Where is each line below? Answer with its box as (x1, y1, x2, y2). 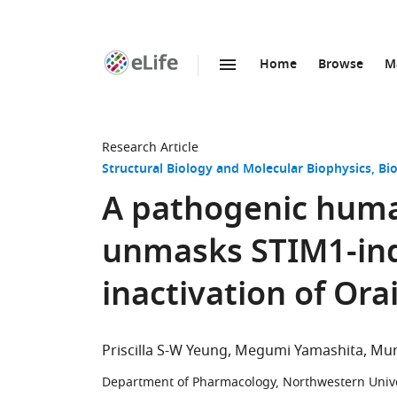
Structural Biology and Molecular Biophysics (102, 160, 371, 180)
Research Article (102, 138, 198, 157)
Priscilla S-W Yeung (102, 340, 228, 362)
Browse (318, 55, 363, 75)
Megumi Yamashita (235, 340, 363, 362)
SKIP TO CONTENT (151, 74, 260, 93)
